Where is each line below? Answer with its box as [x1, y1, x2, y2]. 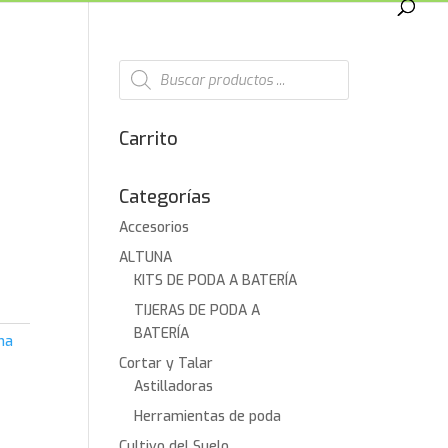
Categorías [119, 185, 212, 209]
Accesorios [119, 218, 190, 237]
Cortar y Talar [119, 354, 214, 373]
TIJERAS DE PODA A [134, 301, 261, 320]
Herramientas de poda [134, 407, 282, 426]
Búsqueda [118, 56, 183, 75]
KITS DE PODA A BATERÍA [134, 271, 298, 290]
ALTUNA [119, 248, 173, 267]
